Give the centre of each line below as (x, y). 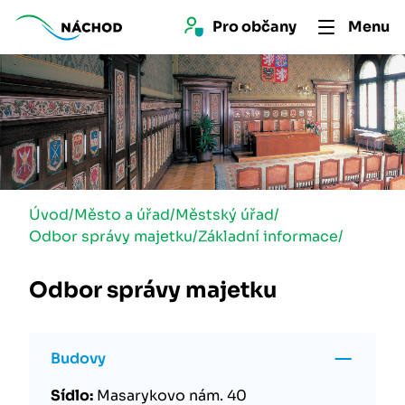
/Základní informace (265, 236)
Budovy (78, 358)
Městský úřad (225, 215)
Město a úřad (122, 215)
